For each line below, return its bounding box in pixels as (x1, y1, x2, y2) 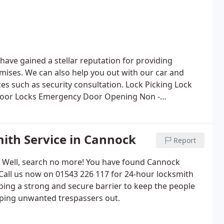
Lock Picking (125, 79, 172, 90)
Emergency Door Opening (36, 91, 137, 102)
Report (173, 135, 196, 145)
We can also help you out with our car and (25, 67, 184, 78)
